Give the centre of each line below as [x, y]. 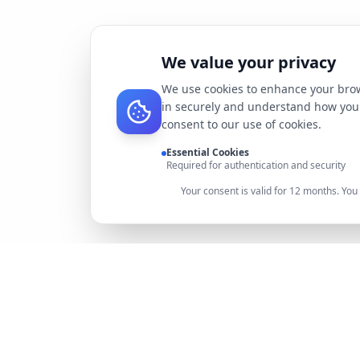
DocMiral [106, 346]
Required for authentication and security [256, 165]
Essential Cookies [208, 152]
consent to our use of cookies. [241, 124]
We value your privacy [249, 62]
